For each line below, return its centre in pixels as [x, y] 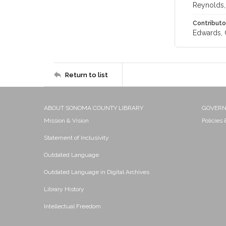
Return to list [87, 75]
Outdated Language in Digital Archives [97, 172]
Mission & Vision [66, 121]
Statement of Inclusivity [76, 138]
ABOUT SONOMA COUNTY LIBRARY [94, 108]
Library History [64, 189]
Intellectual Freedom [72, 206]
